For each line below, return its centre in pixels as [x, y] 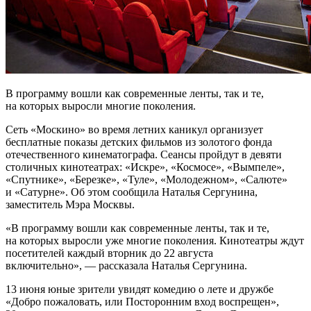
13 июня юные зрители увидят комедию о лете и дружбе [140, 289]
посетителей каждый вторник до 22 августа [109, 253]
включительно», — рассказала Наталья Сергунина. [126, 266]
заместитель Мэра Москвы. [70, 205]
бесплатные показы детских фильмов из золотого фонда [139, 142]
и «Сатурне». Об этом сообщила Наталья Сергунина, [132, 192]
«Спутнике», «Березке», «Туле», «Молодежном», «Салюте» [146, 180]
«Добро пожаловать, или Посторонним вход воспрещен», [142, 302]
